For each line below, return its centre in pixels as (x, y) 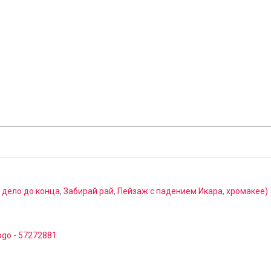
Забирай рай (89, 191)
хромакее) (247, 191)
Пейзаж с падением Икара (170, 191)
